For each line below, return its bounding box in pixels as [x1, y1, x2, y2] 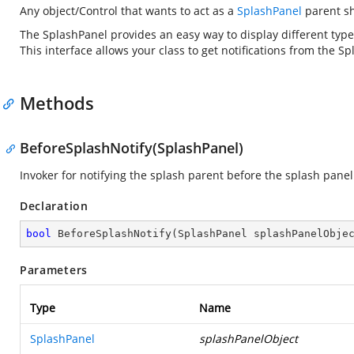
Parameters [20, 262, 88, 277]
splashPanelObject [199, 331, 298, 346]
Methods [20, 91, 94, 115]
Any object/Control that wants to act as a [20, 3, 237, 18]
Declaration [20, 198, 88, 213]
